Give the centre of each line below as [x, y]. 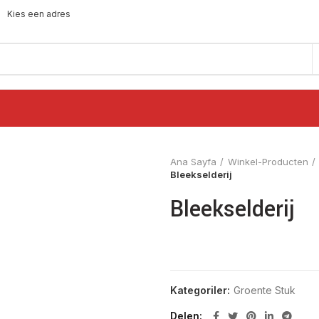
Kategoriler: [202, 290]
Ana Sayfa [193, 162]
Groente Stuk [265, 290]
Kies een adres [38, 14]
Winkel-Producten [268, 162]
